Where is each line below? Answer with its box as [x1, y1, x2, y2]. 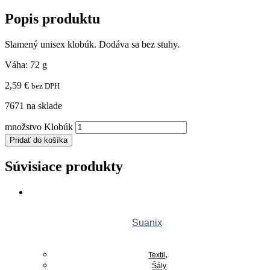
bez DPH [31, 81, 60, 90]
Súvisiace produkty [5, 158, 123, 174]
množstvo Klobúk [5, 121, 73, 132]
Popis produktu [5, 11, 100, 27]
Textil [148, 251, 165, 260]
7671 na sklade [5, 100, 62, 111]
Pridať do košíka [10, 135, 67, 145]
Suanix [132, 218, 162, 228]
